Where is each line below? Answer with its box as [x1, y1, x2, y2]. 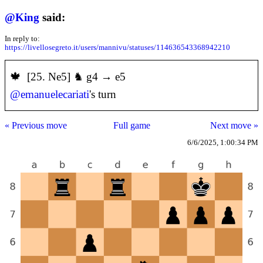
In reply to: [5, 35, 40, 43]
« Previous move [5, 120, 67, 131]
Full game [113, 120, 150, 131]
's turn [89, 88, 116, 101]
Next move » [210, 120, 258, 131]
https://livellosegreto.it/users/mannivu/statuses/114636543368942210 [5, 43, 230, 52]
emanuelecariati [21, 88, 89, 101]
